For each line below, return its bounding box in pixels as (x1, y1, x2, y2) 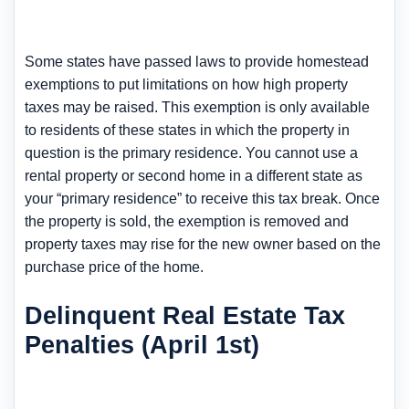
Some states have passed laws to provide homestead (25, 54, 369, 70)
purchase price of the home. (25, 259, 204, 276)
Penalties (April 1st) (25, 330, 259, 360)
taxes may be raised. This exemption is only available (25, 100, 370, 116)
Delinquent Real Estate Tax (25, 301, 345, 330)
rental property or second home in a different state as (25, 168, 362, 184)
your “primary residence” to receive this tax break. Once (25, 191, 380, 207)
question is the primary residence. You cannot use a (25, 145, 358, 162)
